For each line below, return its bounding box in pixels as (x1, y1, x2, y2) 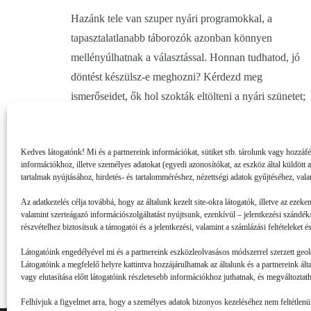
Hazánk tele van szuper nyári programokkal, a (71, 12, 272, 25)
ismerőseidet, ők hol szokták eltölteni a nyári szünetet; (71, 90, 305, 103)
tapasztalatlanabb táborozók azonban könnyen (71, 32, 272, 44)
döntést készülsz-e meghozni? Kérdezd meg (71, 71, 262, 83)
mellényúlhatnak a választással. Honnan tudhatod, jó (71, 51, 300, 64)
